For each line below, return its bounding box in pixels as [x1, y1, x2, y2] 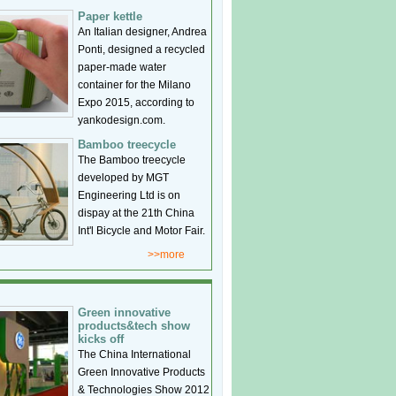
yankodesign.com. [78, 114, 165, 126]
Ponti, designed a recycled [78, 43, 205, 56]
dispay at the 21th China [78, 207, 194, 219]
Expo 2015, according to [78, 96, 194, 109]
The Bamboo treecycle [78, 154, 186, 166]
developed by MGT [78, 171, 169, 184]
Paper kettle [78, 10, 142, 23]
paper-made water [78, 61, 166, 73]
